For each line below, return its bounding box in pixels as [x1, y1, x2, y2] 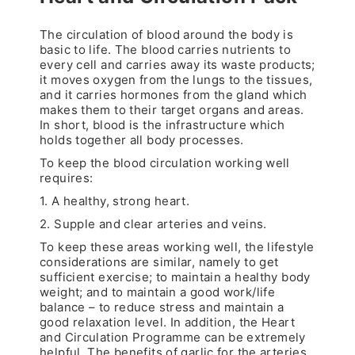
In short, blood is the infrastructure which [40, 117, 285, 132]
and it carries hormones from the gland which [40, 87, 307, 102]
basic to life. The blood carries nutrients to [40, 42, 291, 57]
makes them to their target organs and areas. [40, 102, 304, 117]
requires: [40, 170, 94, 185]
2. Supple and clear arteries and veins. [40, 216, 267, 231]
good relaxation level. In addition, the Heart [40, 315, 295, 330]
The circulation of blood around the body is [40, 27, 294, 42]
